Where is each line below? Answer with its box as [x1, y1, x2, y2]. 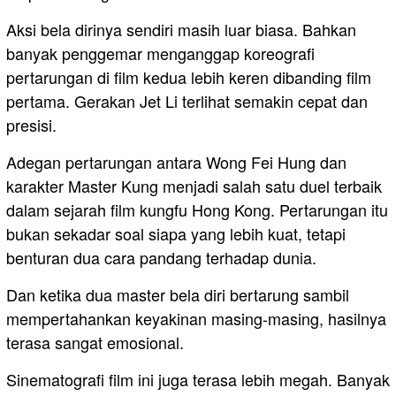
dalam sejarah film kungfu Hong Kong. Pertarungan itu [6, 197, 388, 221]
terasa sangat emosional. [6, 330, 184, 354]
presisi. [6, 112, 57, 136]
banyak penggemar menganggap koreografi [6, 41, 315, 65]
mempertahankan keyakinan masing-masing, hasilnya [6, 306, 386, 330]
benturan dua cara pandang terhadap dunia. [6, 245, 316, 269]
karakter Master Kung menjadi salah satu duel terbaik [6, 173, 382, 197]
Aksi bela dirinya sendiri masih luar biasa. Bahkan [6, 17, 356, 41]
